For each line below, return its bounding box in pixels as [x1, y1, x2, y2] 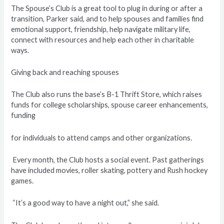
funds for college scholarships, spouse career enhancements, [11, 100, 208, 109]
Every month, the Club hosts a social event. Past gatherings [11, 155, 204, 164]
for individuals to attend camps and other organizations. [11, 133, 192, 142]
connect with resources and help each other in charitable [11, 35, 194, 44]
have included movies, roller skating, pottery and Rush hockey [11, 166, 208, 175]
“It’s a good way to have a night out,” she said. [11, 198, 159, 207]
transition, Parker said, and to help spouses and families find [11, 14, 204, 23]
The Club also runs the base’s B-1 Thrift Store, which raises [11, 90, 202, 99]
